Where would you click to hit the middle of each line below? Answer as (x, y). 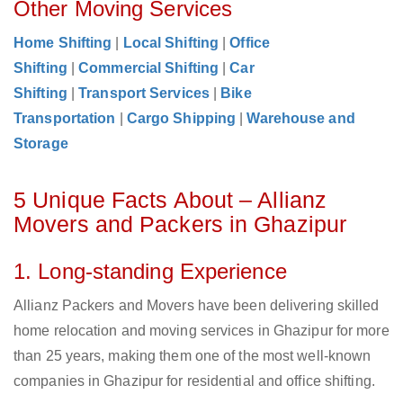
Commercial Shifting (149, 68)
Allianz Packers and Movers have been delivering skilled (197, 306)
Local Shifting (171, 43)
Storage (41, 144)
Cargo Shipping (181, 119)
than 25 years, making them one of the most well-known (193, 356)
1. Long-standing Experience (150, 272)
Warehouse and (301, 119)
